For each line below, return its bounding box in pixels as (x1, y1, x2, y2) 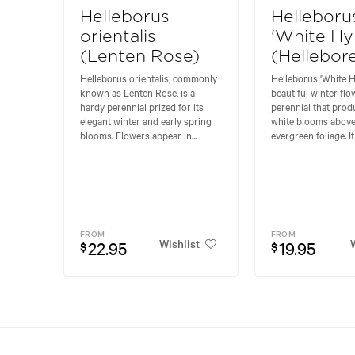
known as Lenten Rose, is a (80, 85, 195, 100)
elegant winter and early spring (80, 113, 212, 128)
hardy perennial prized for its (80, 99, 204, 114)
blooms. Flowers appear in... (80, 128, 197, 143)
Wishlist (158, 235, 200, 251)
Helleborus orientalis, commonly (80, 71, 217, 86)
